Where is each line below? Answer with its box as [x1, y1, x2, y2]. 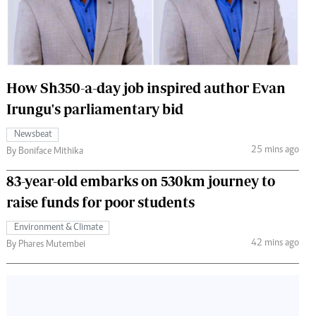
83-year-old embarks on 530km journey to [6, 172, 275, 189]
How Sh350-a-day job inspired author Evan [6, 79, 286, 96]
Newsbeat [14, 129, 52, 140]
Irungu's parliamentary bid [6, 100, 183, 117]
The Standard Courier [111, 10, 197, 22]
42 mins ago [250, 238, 299, 249]
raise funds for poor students [6, 193, 195, 210]
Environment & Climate [14, 222, 103, 233]
